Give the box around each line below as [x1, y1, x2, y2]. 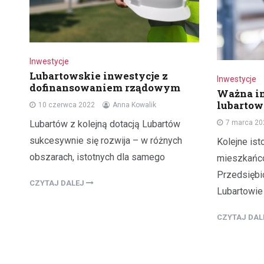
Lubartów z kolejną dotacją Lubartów [29, 118, 180, 130]
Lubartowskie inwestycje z [29, 68, 168, 82]
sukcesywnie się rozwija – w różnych [29, 134, 182, 146]
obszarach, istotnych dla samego [29, 151, 165, 163]
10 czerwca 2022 [38, 100, 95, 109]
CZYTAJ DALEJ [29, 178, 86, 187]
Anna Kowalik [113, 100, 156, 109]
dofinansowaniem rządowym [29, 80, 180, 94]
